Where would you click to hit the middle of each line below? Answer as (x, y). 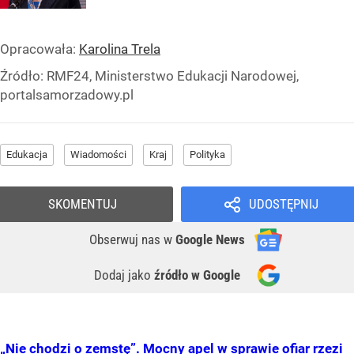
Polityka (207, 154)
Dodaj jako (124, 275)
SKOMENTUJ (83, 203)
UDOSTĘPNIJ (283, 203)
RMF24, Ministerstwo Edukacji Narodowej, (173, 75)
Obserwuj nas (126, 239)
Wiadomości (98, 154)
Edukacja (27, 154)
